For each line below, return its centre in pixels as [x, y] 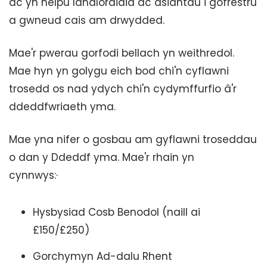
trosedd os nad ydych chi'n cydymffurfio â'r [123, 89]
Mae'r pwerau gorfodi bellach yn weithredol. [122, 53]
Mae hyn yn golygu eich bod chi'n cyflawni [119, 71]
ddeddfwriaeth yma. [62, 107]
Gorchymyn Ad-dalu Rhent [103, 256]
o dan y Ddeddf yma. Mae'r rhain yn [102, 157]
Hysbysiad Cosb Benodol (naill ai [117, 212]
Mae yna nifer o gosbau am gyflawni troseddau [133, 139]
